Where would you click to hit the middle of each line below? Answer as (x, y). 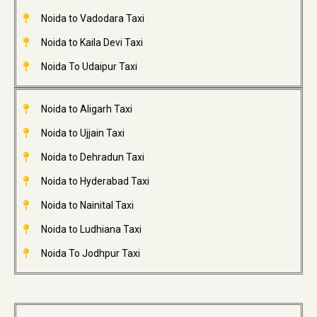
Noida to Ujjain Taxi (82, 133)
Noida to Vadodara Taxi (92, 19)
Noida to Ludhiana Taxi (91, 230)
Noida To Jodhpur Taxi (90, 254)
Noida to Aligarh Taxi (86, 109)
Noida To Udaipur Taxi (89, 67)
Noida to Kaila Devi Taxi (92, 43)
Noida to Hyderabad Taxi (95, 181)
